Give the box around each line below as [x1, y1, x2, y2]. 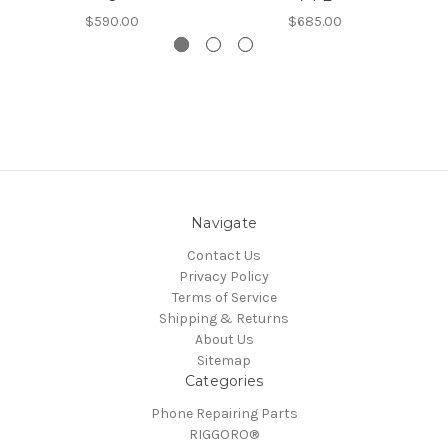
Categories [184, 372, 264, 391]
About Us [194, 331, 254, 349]
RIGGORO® [189, 426, 259, 444]
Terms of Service [171, 289, 277, 307]
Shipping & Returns [159, 310, 289, 328]
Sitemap [197, 352, 251, 370]
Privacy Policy [179, 268, 269, 286]
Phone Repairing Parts [150, 405, 298, 423]
